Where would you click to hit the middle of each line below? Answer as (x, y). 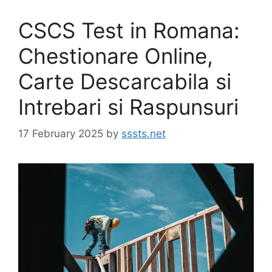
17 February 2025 (61, 134)
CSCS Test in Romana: (129, 30)
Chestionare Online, (116, 56)
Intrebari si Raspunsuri (128, 107)
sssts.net (144, 134)
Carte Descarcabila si (125, 81)
